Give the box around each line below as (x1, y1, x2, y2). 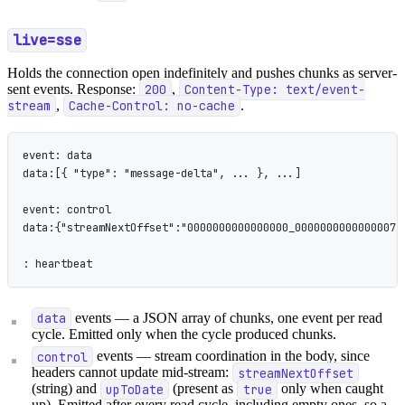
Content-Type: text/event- (184, 81, 366, 99)
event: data (23, 146, 92, 163)
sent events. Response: (7, 81, 139, 98)
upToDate (106, 381, 165, 398)
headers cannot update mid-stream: (32, 364, 233, 381)
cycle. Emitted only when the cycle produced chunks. (32, 325, 337, 342)
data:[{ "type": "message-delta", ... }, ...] (23, 165, 301, 181)
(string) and (32, 381, 101, 397)
